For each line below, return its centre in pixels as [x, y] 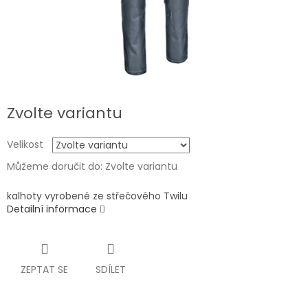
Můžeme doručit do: [55, 167]
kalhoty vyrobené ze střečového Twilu [97, 196]
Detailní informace [52, 209]
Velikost [25, 145]
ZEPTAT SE [44, 270]
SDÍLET [111, 270]
